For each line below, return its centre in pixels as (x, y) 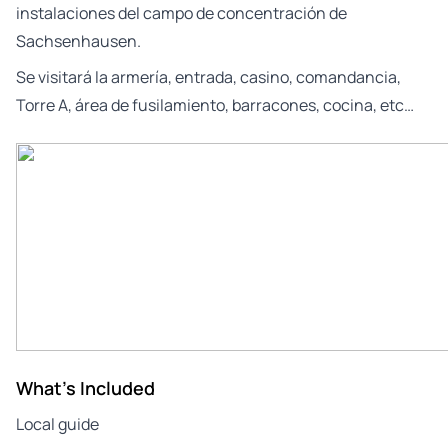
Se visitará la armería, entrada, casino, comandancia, (208, 76)
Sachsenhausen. (78, 40)
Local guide (57, 423)
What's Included (85, 387)
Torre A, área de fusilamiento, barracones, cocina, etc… (215, 104)
